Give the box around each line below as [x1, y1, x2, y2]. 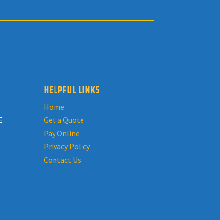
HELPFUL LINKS [44, 83, 100, 96]
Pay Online [44, 128, 80, 138]
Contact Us [44, 154, 82, 165]
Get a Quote [44, 114, 84, 125]
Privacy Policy [44, 141, 90, 151]
